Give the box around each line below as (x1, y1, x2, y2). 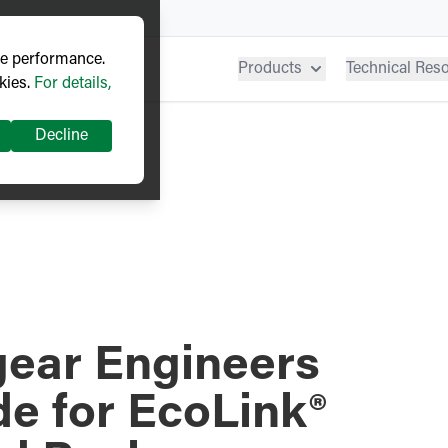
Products (238, 61, 302, 77)
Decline (35, 128, 88, 144)
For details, (34, 76, 111, 92)
